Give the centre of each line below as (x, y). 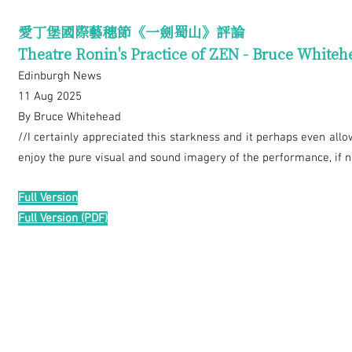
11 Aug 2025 (50, 97)
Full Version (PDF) (63, 219)
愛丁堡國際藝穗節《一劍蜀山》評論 (131, 32)
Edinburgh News (60, 77)
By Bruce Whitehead (70, 117)
